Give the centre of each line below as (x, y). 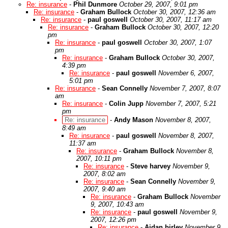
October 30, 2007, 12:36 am (175, 12)
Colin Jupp (126, 104)
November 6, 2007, (186, 73)
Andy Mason (134, 120)
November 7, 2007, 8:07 (185, 88)
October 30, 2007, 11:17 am (171, 20)
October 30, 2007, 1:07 (178, 42)
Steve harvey (150, 166)
